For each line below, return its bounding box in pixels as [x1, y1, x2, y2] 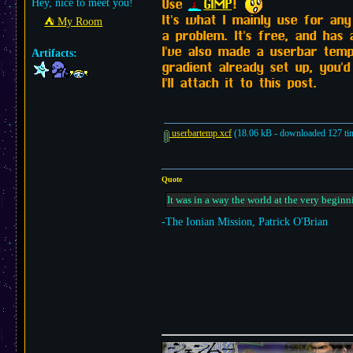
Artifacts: [32, 47, 77, 59]
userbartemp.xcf [169, 128, 232, 139]
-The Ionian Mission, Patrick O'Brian [162, 215, 328, 228]
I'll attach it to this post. [162, 75, 317, 94]
